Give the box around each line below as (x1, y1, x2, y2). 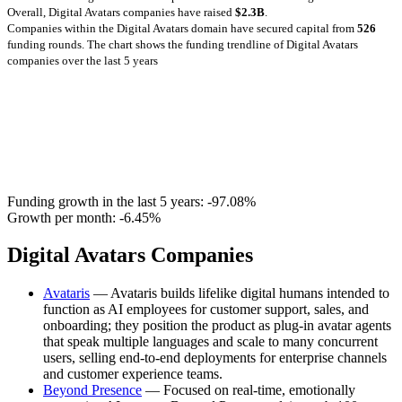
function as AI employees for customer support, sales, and (43, 301, 369, 318)
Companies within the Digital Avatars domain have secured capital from (7, 21, 357, 35)
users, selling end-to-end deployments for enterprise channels (43, 350, 387, 366)
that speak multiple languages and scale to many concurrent (43, 334, 378, 350)
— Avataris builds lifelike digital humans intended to (90, 285, 389, 301)
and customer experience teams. (43, 366, 223, 382)
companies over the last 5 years (7, 53, 158, 67)
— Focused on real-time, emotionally (142, 382, 355, 398)
